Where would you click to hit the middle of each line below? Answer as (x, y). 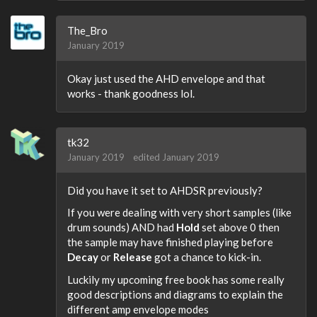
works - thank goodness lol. (131, 93)
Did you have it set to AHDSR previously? (165, 190)
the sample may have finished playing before (170, 242)
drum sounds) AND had (122, 227)
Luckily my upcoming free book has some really (176, 279)
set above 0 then (240, 227)
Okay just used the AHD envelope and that (166, 78)
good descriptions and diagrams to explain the (175, 294)
